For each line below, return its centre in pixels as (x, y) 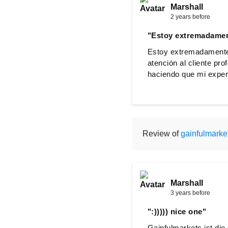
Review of (161, 134)
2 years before (190, 17)
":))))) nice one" (177, 211)
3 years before (190, 193)
